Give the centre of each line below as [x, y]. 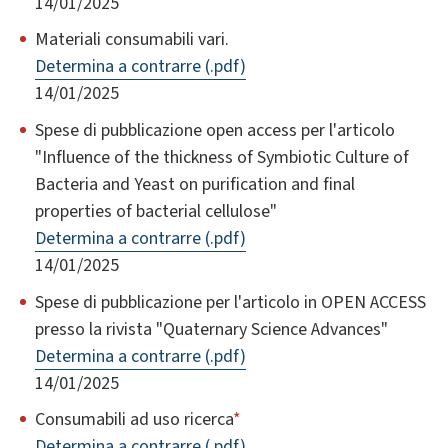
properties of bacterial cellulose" [156, 211]
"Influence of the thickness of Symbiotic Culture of [222, 157]
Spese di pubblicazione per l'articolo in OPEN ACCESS [230, 302]
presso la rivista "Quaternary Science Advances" [211, 329]
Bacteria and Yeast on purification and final [195, 184]
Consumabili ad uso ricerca [134, 420]
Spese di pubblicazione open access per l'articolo [215, 130]
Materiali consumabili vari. [132, 40]
